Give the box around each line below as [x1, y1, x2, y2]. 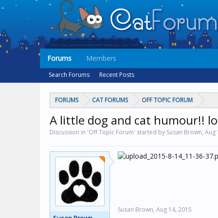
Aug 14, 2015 [156, 205, 192, 214]
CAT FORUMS [92, 96, 128, 104]
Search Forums [49, 71, 90, 79]
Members [86, 54, 116, 63]
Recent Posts [99, 71, 134, 79]
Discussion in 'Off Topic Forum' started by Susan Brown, [50, 128, 205, 136]
